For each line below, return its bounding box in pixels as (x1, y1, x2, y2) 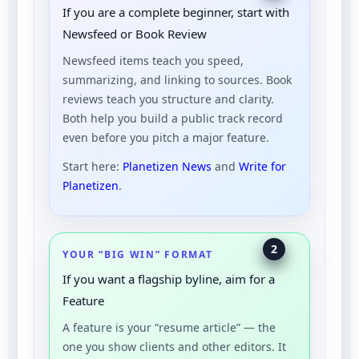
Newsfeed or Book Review (63, 25, 207, 42)
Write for (239, 158, 286, 174)
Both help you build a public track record (63, 110, 283, 126)
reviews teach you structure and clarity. (63, 91, 274, 107)
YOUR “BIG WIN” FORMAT (63, 247, 213, 261)
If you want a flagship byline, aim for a (63, 270, 275, 287)
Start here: (63, 158, 123, 174)
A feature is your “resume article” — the (63, 319, 276, 335)
